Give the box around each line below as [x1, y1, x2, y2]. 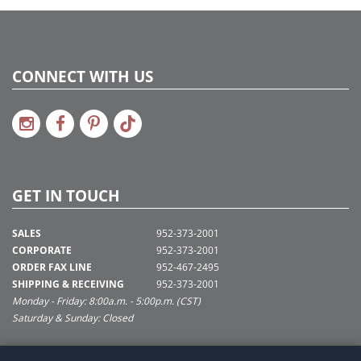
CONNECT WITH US [12, 66, 153, 88]
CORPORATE [12, 243, 72, 258]
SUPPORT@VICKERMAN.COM [12, 343, 167, 359]
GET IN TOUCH [12, 185, 120, 207]
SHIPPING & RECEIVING [12, 277, 124, 292]
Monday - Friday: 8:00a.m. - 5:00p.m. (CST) [12, 294, 201, 309]
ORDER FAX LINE [12, 260, 92, 275]
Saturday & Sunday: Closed [12, 311, 133, 326]
